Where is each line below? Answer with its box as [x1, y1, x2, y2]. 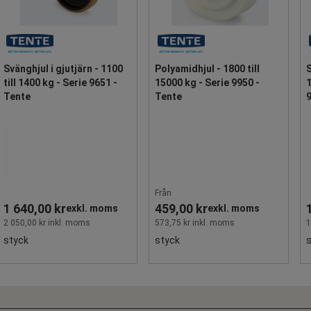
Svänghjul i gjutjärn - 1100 [3, 62, 123, 74]
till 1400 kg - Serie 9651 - [3, 76, 117, 88]
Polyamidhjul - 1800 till [155, 62, 260, 74]
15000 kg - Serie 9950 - [155, 76, 260, 88]
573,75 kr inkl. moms [155, 217, 235, 228]
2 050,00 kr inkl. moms [3, 217, 90, 228]
